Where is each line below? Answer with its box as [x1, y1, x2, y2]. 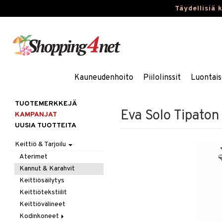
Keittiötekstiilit [19, 188, 67, 197]
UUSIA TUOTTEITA [15, 121, 76, 130]
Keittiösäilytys [19, 176, 65, 185]
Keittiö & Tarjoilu [15, 140, 67, 149]
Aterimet [19, 153, 48, 161]
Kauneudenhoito [74, 73, 133, 83]
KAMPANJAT [15, 111, 57, 119]
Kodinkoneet [19, 212, 61, 221]
